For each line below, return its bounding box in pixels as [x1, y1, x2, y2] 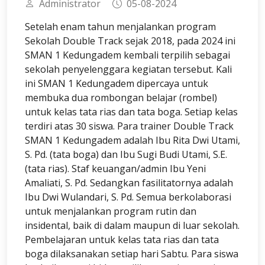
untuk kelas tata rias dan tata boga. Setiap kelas [25, 105, 238, 118]
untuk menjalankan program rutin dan [25, 204, 196, 218]
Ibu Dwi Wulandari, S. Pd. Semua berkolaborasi [25, 190, 231, 203]
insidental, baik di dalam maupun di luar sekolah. [25, 218, 240, 232]
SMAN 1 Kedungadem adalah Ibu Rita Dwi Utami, [25, 133, 240, 147]
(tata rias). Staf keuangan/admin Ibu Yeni [25, 161, 206, 175]
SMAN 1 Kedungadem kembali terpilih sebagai [25, 48, 230, 62]
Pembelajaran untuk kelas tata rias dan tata [25, 232, 219, 246]
